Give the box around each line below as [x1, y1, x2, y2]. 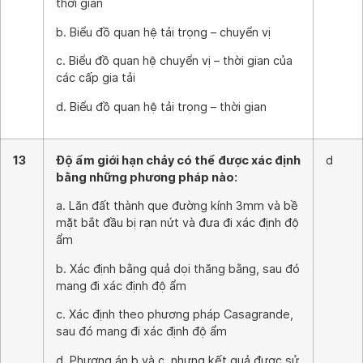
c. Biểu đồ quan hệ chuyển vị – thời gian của [56, 53, 293, 68]
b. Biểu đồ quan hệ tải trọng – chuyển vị [56, 24, 271, 39]
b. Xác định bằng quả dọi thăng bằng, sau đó [56, 261, 300, 275]
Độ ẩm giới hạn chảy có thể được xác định [56, 153, 301, 167]
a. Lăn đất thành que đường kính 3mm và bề [56, 199, 298, 213]
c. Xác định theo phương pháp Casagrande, [56, 307, 293, 322]
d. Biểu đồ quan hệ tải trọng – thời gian [56, 99, 267, 113]
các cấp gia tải [56, 70, 135, 85]
